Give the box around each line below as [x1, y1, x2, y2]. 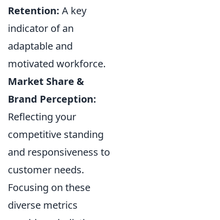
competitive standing [8, 128, 104, 141]
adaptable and [8, 39, 73, 53]
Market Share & [8, 75, 84, 88]
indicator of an [8, 22, 74, 35]
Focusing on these [8, 181, 90, 194]
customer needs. [8, 163, 84, 176]
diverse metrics [8, 198, 78, 212]
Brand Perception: [8, 92, 96, 106]
